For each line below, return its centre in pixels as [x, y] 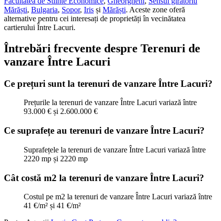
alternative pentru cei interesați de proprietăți [74, 18]
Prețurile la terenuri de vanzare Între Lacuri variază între [110, 103]
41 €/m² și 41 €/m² [52, 206]
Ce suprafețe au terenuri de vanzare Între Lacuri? [104, 131]
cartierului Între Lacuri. [40, 27]
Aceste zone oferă [157, 9]
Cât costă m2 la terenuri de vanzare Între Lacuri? [104, 178]
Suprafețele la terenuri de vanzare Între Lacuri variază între [115, 149]
